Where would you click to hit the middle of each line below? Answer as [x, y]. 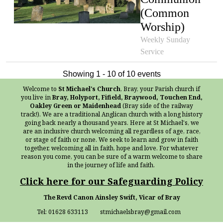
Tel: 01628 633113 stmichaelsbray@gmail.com [111, 212]
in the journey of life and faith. [111, 165]
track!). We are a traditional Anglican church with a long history [111, 114]
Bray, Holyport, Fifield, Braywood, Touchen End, [127, 97]
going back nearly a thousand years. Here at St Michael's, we [111, 122]
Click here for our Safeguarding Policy [111, 181]
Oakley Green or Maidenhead [75, 106]
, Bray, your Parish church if [160, 89]
